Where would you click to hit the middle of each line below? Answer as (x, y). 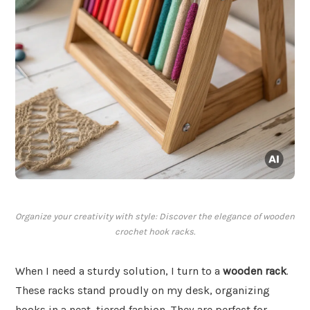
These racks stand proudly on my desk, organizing (143, 291)
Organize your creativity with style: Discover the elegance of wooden (155, 217)
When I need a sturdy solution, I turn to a (119, 271)
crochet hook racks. (155, 232)
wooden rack (255, 271)
